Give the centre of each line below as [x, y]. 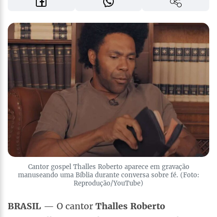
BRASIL [24, 206]
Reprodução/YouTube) [108, 183]
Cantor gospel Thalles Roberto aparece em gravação [108, 167]
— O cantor [68, 206]
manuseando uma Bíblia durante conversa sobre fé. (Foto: [108, 175]
